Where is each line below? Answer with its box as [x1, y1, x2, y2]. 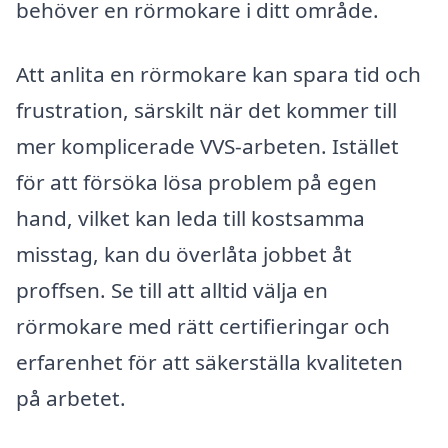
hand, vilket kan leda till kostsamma [16, 203, 365, 232]
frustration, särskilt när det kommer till [16, 95, 397, 124]
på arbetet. [16, 383, 126, 412]
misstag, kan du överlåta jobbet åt [16, 239, 352, 268]
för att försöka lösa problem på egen [16, 167, 377, 196]
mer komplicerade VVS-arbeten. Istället [16, 131, 399, 160]
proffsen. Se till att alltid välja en [16, 275, 328, 304]
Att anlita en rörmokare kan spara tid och [16, 59, 421, 88]
